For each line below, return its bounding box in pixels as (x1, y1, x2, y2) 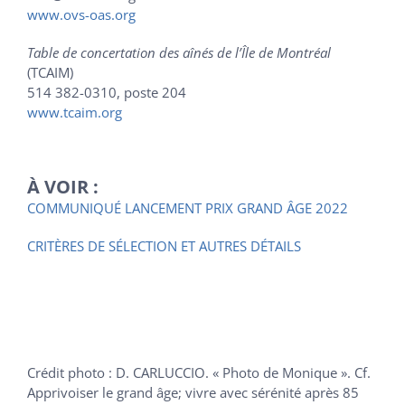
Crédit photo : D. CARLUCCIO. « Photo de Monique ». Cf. (26, 363, 371, 382)
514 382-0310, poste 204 (26, 82, 186, 101)
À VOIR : (26, 174, 99, 199)
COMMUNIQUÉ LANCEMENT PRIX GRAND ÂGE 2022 (26, 198, 348, 217)
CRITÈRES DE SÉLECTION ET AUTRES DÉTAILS (26, 236, 301, 255)
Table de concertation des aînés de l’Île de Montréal (26, 42, 331, 61)
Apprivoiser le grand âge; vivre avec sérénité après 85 (26, 383, 359, 402)
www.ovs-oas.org (26, 5, 136, 24)
